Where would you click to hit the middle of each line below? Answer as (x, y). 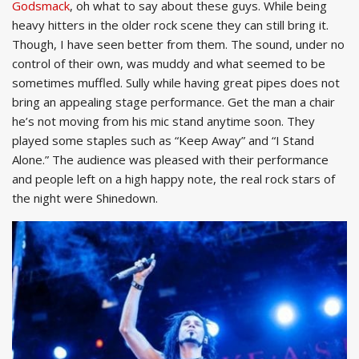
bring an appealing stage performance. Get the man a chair (173, 102)
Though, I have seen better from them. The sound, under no (178, 44)
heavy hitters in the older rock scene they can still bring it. (170, 25)
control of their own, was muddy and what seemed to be (169, 64)
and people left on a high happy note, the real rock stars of (173, 179)
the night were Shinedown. (85, 198)
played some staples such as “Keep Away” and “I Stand (163, 141)
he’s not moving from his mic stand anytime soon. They (163, 121)
